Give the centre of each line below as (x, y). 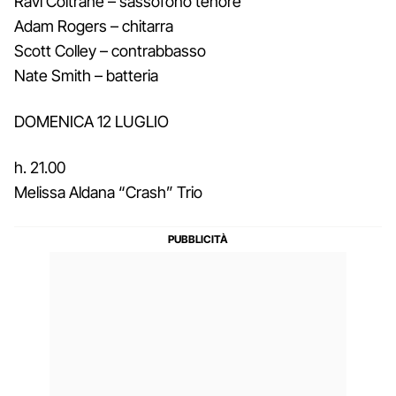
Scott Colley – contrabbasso (110, 50)
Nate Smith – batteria (86, 75)
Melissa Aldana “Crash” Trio (108, 192)
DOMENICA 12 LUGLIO (91, 121)
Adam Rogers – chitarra (94, 26)
